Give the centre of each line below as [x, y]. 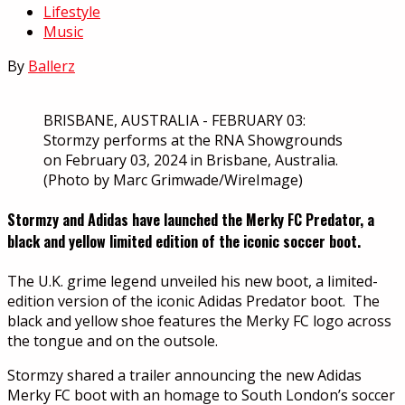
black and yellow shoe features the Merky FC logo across [199, 321]
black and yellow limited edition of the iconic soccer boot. [184, 242]
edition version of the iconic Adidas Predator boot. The [193, 301]
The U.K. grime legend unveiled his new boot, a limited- [193, 282]
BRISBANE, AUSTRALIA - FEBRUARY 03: [174, 120]
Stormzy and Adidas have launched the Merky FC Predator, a [191, 220]
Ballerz [52, 66]
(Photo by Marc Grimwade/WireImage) [173, 179]
